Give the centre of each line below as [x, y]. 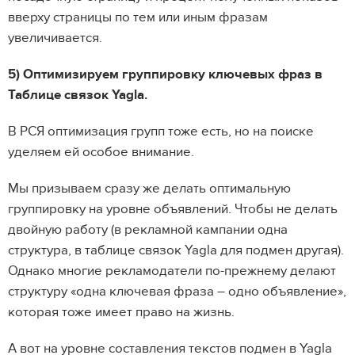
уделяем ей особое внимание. [101, 153]
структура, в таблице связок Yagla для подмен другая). [176, 251]
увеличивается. [55, 38]
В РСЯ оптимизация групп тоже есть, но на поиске [161, 132]
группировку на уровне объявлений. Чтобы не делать [173, 210]
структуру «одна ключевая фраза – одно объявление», [177, 292]
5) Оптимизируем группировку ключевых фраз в [165, 75]
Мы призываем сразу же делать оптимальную [149, 189]
